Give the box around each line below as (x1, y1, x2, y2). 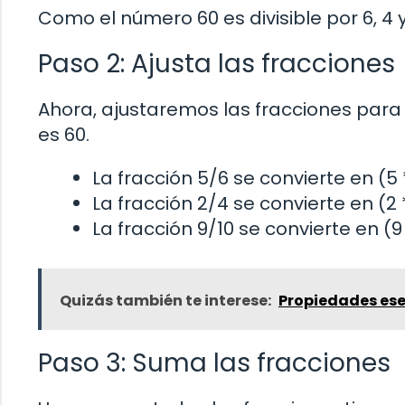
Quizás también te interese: (60, 290, 271, 312)
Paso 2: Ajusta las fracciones (38, 46, 395, 82)
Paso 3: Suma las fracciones (38, 345, 391, 381)
